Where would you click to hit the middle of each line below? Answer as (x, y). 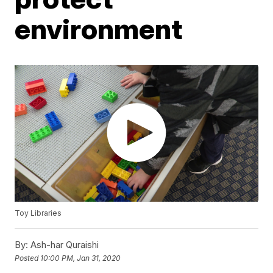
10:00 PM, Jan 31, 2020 (81, 258)
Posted (28, 258)
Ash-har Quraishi (64, 245)
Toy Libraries (38, 213)
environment (99, 29)
